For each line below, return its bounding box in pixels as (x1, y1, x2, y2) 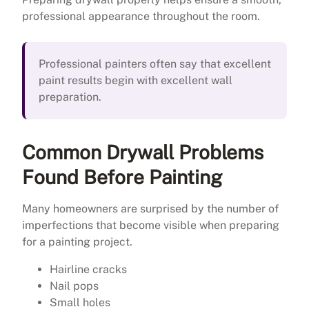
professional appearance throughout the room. (22, 9, 260, 23)
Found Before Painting (22, 165, 222, 188)
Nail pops (50, 279, 99, 292)
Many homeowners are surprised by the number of (22, 201, 279, 215)
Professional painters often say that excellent (39, 57, 271, 70)
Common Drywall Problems (22, 140, 263, 163)
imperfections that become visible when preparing (22, 218, 279, 232)
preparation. (39, 90, 101, 103)
